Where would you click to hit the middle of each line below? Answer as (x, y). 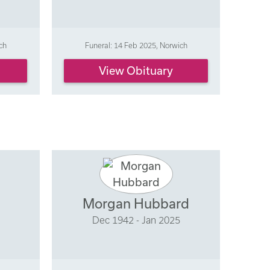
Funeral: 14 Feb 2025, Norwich (136, 45)
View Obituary (136, 71)
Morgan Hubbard (136, 204)
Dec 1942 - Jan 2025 (136, 220)
